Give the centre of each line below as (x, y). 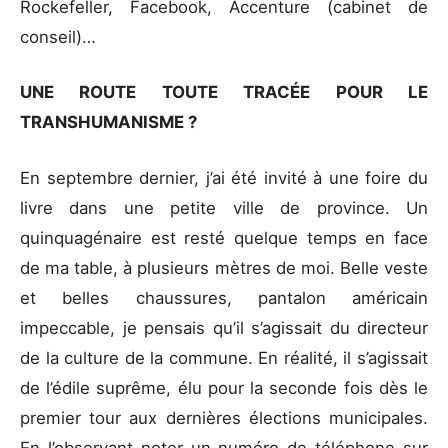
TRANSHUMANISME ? (110, 122)
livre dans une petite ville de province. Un (224, 207)
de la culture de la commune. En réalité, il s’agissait (224, 357)
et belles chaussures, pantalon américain (224, 297)
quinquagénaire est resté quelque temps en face (224, 237)
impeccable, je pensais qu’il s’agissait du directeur (224, 327)
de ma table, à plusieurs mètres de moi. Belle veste (224, 267)
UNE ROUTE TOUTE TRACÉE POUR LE (224, 92)
